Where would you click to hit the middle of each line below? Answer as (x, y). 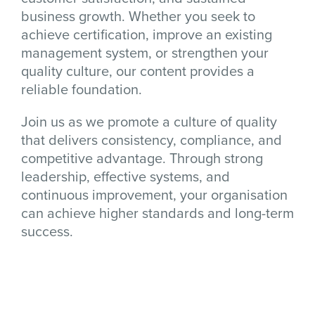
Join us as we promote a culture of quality (149, 121)
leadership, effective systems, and (126, 176)
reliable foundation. (82, 89)
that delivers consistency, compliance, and (152, 140)
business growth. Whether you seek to (138, 16)
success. (47, 231)
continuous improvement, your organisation (154, 194)
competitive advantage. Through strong (142, 158)
